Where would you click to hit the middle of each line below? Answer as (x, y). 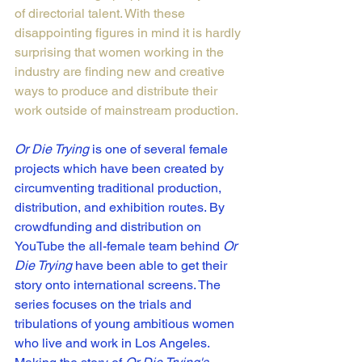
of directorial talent (67, 14)
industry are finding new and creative (121, 72)
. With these (154, 14)
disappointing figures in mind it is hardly (129, 33)
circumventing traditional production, (120, 188)
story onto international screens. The (119, 285)
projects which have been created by (121, 169)
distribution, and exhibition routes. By (121, 208)
